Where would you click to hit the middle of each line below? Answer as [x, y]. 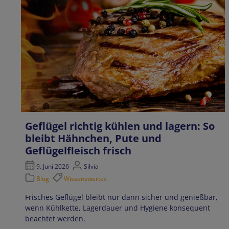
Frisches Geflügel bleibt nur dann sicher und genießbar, [121, 197]
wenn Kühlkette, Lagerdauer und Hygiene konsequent [118, 208]
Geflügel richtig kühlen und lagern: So [120, 126]
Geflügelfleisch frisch [78, 150]
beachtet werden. [55, 219]
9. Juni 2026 [53, 167]
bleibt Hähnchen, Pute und [93, 138]
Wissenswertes [85, 179]
